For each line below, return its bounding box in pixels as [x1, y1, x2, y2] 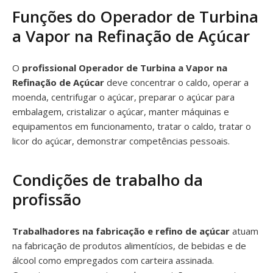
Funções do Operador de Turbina [12, 5, 258, 27]
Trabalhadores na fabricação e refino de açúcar [12, 225, 230, 237]
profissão [12, 188, 81, 210]
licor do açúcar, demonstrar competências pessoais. [12, 135, 230, 147]
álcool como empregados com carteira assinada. [12, 254, 214, 266]
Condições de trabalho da [12, 169, 203, 191]
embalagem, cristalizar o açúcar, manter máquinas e [12, 105, 229, 118]
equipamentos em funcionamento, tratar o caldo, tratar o [12, 120, 251, 132]
